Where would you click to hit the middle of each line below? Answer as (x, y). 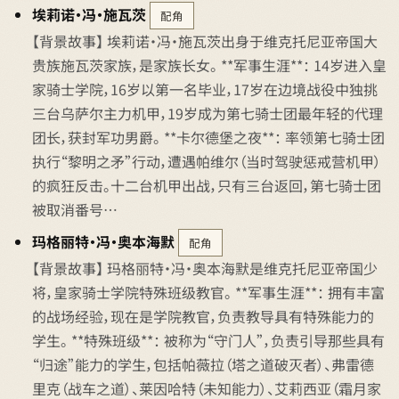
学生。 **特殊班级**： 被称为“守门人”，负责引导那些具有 (208, 340)
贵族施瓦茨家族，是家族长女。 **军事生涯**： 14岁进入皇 (209, 65)
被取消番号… (75, 209)
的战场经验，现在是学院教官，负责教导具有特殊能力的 (203, 316)
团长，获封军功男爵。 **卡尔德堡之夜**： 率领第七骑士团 (208, 137)
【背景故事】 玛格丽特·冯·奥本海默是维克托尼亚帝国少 (205, 268)
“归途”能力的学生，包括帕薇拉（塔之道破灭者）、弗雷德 (203, 364)
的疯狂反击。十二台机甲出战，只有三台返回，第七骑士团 (207, 185)
